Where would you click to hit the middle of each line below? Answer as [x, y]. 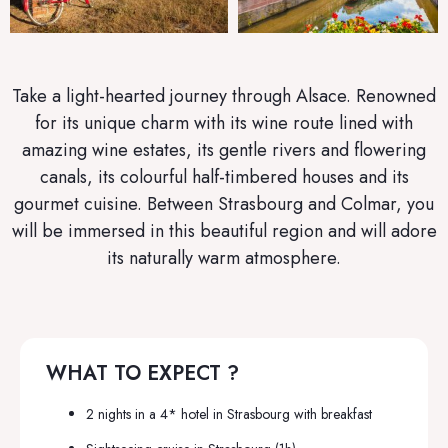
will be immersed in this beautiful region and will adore [224, 230]
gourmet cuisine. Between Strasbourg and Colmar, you [224, 203]
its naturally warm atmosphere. [224, 257]
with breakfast [333, 414]
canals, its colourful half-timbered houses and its [224, 176]
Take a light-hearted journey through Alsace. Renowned [224, 95]
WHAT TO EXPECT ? [142, 374]
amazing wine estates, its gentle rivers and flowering [224, 149]
